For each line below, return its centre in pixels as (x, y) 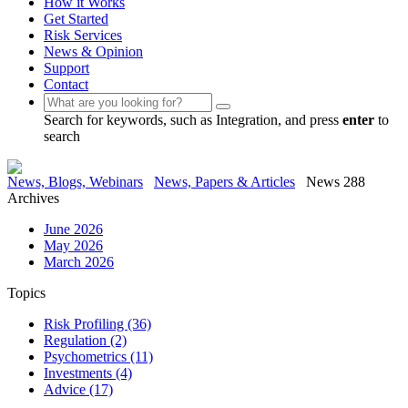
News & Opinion (93, 52)
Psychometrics (87, 357)
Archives (33, 199)
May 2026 (73, 246)
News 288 (336, 182)
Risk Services (83, 36)
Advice (66, 390)
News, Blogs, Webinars (75, 182)
